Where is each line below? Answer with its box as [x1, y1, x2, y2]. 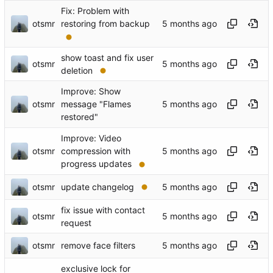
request [61, 218, 91, 229]
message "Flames [61, 99, 131, 110]
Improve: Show [61, 86, 121, 97]
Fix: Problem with [61, 5, 129, 16]
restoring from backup [61, 18, 150, 29]
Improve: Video [61, 133, 121, 144]
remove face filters [61, 240, 135, 251]
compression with [61, 146, 130, 157]
